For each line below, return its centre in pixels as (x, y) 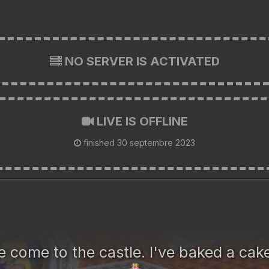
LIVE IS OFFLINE (141, 121)
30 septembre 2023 (156, 142)
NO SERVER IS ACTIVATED (141, 61)
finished (99, 142)
